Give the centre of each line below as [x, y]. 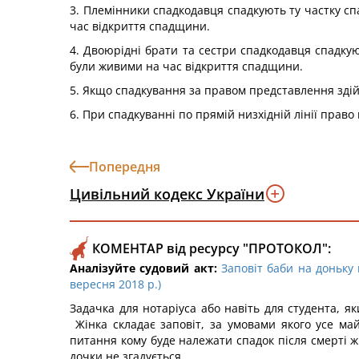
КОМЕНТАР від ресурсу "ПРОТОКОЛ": [212, 248]
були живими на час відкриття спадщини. [186, 66]
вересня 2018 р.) [115, 284]
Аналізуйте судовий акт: [143, 268]
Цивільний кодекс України [167, 194]
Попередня [125, 167]
